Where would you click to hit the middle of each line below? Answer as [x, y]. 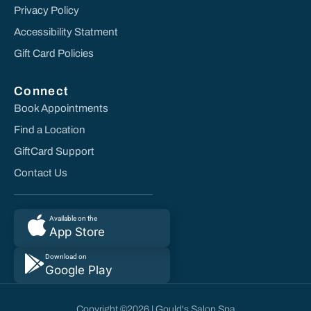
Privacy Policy [47, 10]
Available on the [73, 218]
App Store [77, 232]
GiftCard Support [54, 151]
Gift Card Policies [54, 53]
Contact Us [41, 173]
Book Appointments [61, 108]
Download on [66, 256]
